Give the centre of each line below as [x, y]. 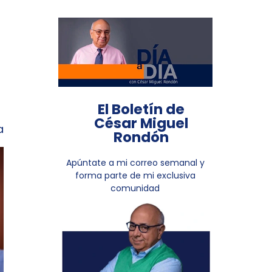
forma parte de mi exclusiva [135, 176]
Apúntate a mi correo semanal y [135, 163]
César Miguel [141, 124]
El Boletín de [141, 110]
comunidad [135, 189]
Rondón [141, 138]
